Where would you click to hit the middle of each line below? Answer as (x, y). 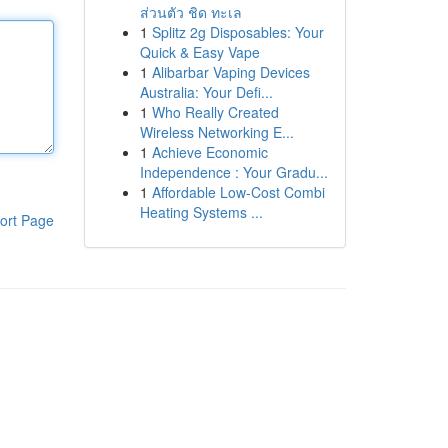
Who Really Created (215, 112)
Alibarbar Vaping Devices (230, 72)
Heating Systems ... (201, 212)
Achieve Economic (209, 152)
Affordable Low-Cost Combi (238, 192)
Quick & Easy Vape (199, 52)
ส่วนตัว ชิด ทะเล (190, 12)
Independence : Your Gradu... (233, 172)
